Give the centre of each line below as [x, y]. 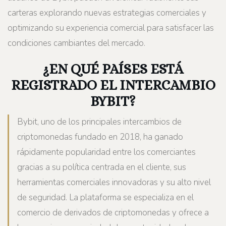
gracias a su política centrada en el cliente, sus [102, 167]
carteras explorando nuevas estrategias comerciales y [107, 13]
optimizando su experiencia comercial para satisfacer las [111, 28]
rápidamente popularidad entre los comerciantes [106, 152]
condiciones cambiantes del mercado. [76, 43]
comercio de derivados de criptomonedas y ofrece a [113, 213]
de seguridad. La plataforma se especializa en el [105, 198]
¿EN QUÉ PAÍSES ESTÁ [113, 69]
